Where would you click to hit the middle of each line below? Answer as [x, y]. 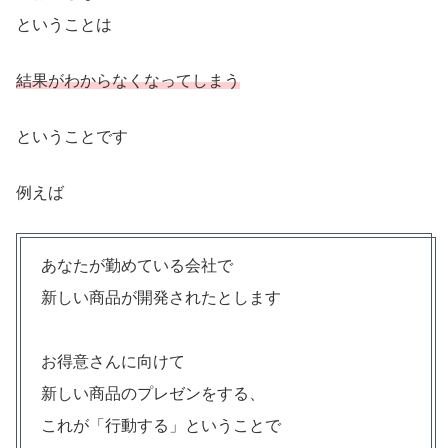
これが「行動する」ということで [161, 426]
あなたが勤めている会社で [137, 266]
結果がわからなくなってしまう [128, 81]
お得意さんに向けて [113, 362]
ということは [64, 25]
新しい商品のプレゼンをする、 [153, 394]
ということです [72, 137]
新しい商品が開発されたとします [161, 298]
